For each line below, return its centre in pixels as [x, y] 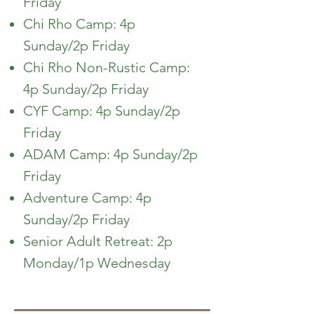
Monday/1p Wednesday [97, 263]
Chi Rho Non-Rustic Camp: [107, 67]
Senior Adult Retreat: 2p [98, 241]
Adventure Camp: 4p [87, 198]
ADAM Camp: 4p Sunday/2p [110, 154]
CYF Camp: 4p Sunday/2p [102, 111]
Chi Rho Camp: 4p [79, 24]
